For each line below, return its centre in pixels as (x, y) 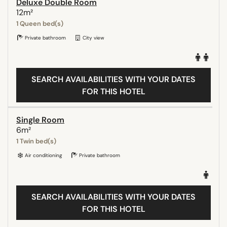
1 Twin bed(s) (36, 141)
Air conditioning (43, 155)
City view (93, 37)
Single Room (40, 120)
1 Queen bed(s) (40, 23)
